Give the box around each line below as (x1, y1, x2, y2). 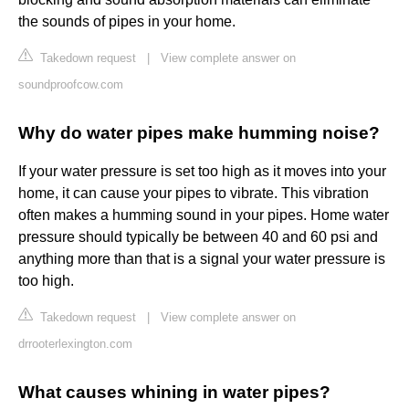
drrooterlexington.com (18, 337, 132, 351)
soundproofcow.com (18, 78, 123, 92)
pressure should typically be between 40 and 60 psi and (18, 229, 378, 246)
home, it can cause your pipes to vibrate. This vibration (18, 185, 369, 202)
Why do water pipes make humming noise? (18, 123, 380, 143)
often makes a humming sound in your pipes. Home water (18, 207, 389, 224)
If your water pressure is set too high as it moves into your (18, 163, 386, 180)
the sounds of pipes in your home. (18, 14, 236, 30)
